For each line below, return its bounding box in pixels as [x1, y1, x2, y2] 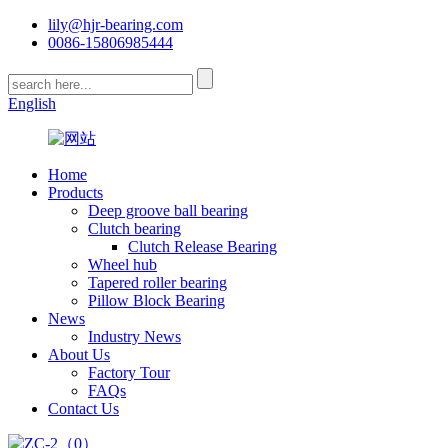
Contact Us [48, 400, 119, 417]
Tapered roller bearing [88, 274, 227, 291]
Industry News [88, 328, 181, 345]
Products [48, 184, 103, 201]
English [8, 95, 56, 112]
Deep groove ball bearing [88, 202, 248, 219]
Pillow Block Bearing [88, 292, 225, 309]
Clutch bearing [88, 220, 181, 237]
